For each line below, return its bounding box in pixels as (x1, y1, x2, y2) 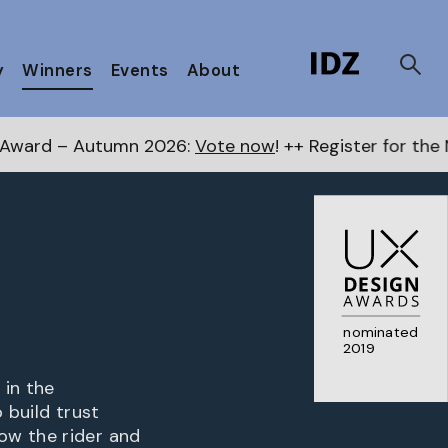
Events (110, 60, 169, 81)
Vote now (56, 134, 137, 158)
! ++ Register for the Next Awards (136, 134, 418, 158)
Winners (22, 60, 93, 81)
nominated (343, 322, 418, 341)
